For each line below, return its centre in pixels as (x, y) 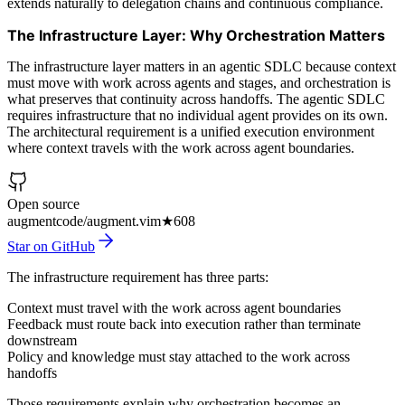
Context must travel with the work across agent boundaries (174, 307)
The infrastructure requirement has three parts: (138, 277)
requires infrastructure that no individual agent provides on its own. (198, 115)
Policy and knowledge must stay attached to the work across (179, 356)
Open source (43, 203)
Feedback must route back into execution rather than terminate (184, 324)
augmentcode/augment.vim (84, 221)
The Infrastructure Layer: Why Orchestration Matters (196, 35)
